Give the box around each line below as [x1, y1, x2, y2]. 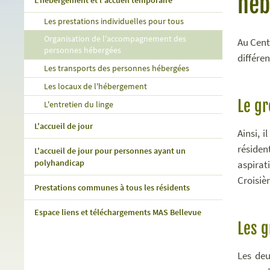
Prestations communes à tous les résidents [34, 182, 190, 193]
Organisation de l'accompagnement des [44, 34, 187, 44]
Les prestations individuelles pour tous [44, 16, 184, 27]
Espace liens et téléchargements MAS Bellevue [34, 207, 201, 218]
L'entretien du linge [44, 99, 114, 110]
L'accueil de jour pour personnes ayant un [34, 145, 186, 156]
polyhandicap [34, 157, 84, 168]
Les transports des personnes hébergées [44, 63, 190, 74]
